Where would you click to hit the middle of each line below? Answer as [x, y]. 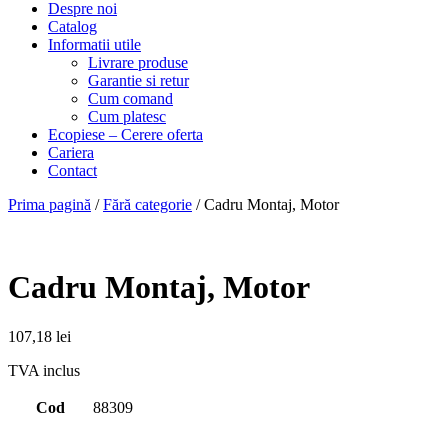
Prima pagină [49, 204]
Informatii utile [94, 44]
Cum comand [130, 98]
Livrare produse [138, 62]
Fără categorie [147, 204]
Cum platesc [127, 116]
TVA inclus [44, 370]
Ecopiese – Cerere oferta [125, 134]
